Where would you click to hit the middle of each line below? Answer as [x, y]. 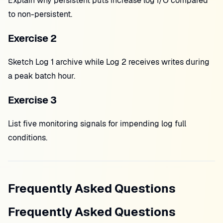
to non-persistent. [40, 14]
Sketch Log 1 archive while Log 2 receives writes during [109, 62]
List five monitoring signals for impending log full [97, 124]
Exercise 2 [32, 38]
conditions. [28, 138]
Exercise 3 [32, 100]
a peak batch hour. [42, 76]
